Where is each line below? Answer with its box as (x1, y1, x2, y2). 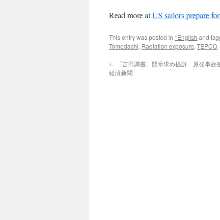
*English (175, 33, 197, 41)
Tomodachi (109, 42, 138, 50)
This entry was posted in (109, 33, 175, 41)
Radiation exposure (141, 42, 194, 50)
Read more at (109, 10, 152, 20)
